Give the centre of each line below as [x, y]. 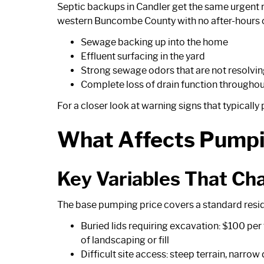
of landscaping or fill [125, 240]
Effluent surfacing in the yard [143, 56]
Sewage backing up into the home [154, 42]
